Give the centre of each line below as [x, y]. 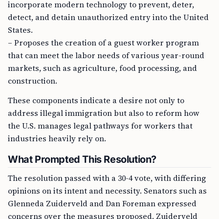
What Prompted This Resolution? [82, 159]
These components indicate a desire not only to [96, 100]
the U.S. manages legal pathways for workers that [100, 126]
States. [20, 30]
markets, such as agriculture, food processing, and [102, 68]
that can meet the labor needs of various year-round [106, 55]
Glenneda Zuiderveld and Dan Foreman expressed [102, 203]
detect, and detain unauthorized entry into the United [108, 17]
